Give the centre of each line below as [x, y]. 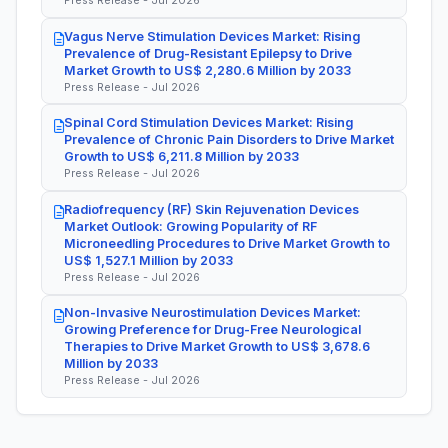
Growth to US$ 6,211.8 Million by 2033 [181, 157]
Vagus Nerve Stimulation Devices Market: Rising [212, 36]
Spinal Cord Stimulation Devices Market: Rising [208, 123]
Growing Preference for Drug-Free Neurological [212, 330]
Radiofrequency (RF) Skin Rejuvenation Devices [211, 209]
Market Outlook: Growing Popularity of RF [190, 226]
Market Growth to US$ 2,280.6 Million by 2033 [207, 70]
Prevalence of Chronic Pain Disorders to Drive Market [229, 140]
